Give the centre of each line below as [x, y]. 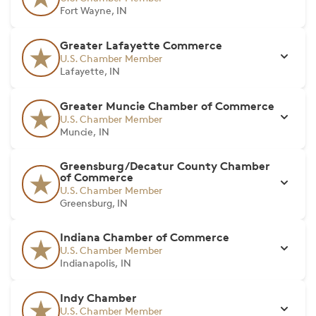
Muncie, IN [85, 132]
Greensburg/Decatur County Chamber [165, 166]
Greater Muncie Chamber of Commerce [167, 106]
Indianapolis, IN [96, 263]
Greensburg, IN [94, 203]
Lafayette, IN [90, 71]
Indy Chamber [98, 298]
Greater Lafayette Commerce [141, 45]
